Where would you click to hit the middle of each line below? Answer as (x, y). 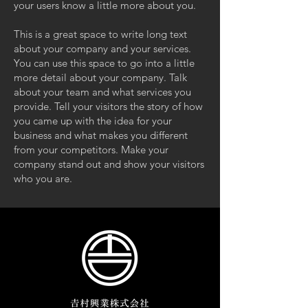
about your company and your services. (102, 48)
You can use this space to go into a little (104, 63)
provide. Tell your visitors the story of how (108, 106)
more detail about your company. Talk (100, 77)
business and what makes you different (101, 135)
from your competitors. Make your (91, 150)
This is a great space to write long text (100, 34)
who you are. (43, 178)
